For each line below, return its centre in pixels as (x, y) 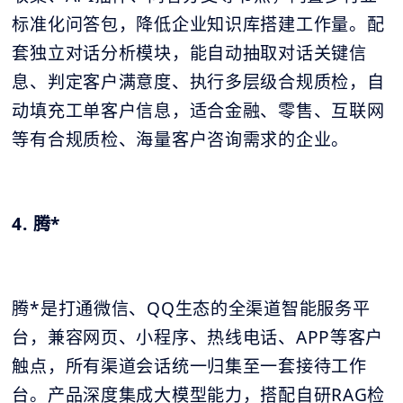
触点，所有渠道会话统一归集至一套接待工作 (189, 367)
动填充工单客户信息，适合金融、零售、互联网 (198, 111)
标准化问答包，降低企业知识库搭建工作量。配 (198, 25)
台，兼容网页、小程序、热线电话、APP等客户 (198, 338)
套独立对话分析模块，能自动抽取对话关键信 (189, 54)
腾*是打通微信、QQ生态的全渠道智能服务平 (191, 309)
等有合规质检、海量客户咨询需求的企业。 (181, 140)
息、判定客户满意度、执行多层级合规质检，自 (198, 82)
